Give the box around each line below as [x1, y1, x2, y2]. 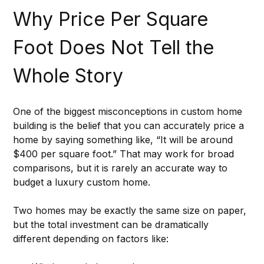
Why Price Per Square [12, 7, 213, 31]
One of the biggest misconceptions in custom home [12, 105, 245, 117]
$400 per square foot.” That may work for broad [12, 147, 237, 160]
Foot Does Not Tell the [12, 35, 219, 59]
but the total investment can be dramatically [12, 218, 212, 230]
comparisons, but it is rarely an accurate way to [12, 161, 230, 174]
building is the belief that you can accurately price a [12, 119, 247, 131]
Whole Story [12, 64, 123, 87]
